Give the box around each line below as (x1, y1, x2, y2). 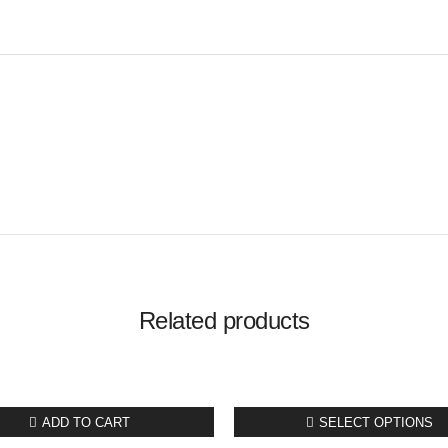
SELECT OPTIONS (318, 415, 433, 431)
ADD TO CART (41, 415, 130, 431)
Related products (138, 307, 310, 335)
